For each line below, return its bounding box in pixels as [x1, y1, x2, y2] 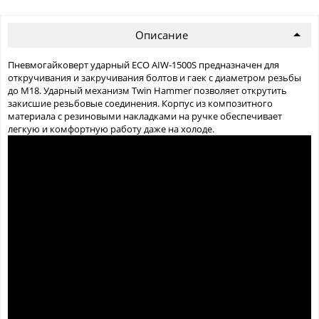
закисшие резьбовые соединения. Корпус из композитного [8, 97, 273, 110]
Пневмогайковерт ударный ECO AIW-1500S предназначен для [8, 58, 279, 72]
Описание [135, 28, 188, 43]
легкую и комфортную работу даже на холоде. [8, 122, 214, 136]
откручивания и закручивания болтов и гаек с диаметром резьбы [8, 71, 301, 85]
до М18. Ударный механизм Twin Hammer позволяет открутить [8, 84, 287, 98]
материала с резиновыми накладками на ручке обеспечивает [8, 110, 282, 123]
